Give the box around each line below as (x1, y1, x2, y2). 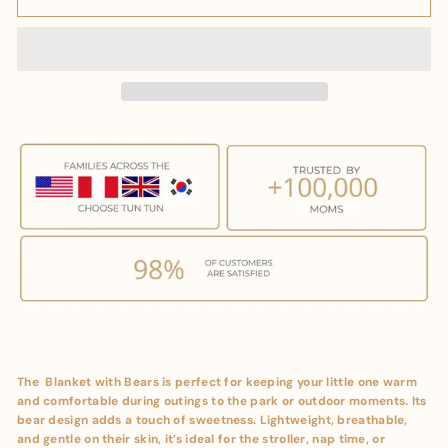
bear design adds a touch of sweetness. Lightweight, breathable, (17, 412, 408, 429)
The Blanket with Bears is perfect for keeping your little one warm (17, 374, 417, 391)
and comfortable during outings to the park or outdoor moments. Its (17, 393, 427, 410)
